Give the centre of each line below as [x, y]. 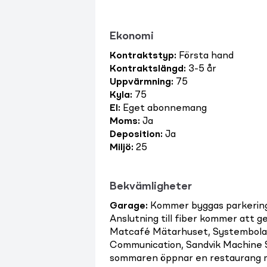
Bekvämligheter [151, 187]
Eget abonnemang [164, 108]
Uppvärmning [140, 82]
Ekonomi [132, 36]
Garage [128, 206]
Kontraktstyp [142, 56]
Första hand [205, 56]
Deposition [135, 135]
